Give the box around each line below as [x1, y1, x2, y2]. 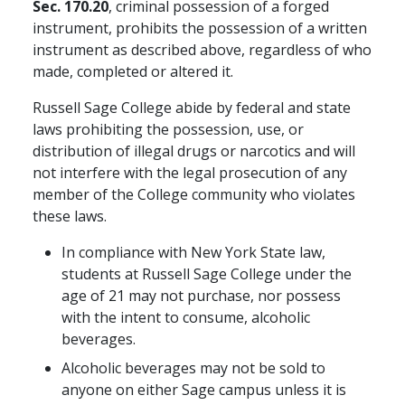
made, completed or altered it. [33, 61, 233, 82]
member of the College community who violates [33, 184, 355, 205]
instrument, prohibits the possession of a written [33, 18, 367, 39]
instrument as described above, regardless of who [33, 40, 372, 61]
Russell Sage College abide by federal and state [33, 98, 351, 118]
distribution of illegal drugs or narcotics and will [33, 141, 355, 162]
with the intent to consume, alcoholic [61, 307, 310, 328]
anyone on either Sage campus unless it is [61, 380, 346, 400]
